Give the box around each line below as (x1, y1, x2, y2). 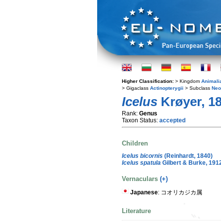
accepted (159, 117, 185, 124)
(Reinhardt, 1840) (163, 152, 213, 159)
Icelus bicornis (122, 152, 163, 159)
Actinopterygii (150, 85, 184, 91)
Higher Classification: (122, 78, 175, 84)
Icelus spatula (122, 159, 161, 166)
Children (122, 140, 148, 147)
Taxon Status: (122, 117, 159, 124)
